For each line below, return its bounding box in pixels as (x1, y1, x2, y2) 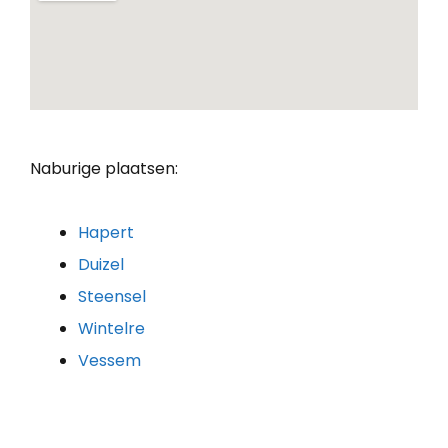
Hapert (78, 220, 134, 244)
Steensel (78, 284, 146, 308)
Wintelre (78, 316, 145, 340)
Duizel (78, 252, 124, 276)
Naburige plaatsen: (30, 156, 178, 180)
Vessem (78, 348, 141, 372)
